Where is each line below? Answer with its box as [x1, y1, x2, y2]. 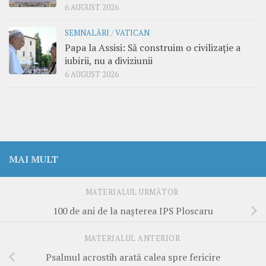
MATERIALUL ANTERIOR [84, 233, 182, 243]
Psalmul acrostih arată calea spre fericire [46, 250, 220, 264]
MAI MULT [9, 153, 58, 166]
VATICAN [115, 28, 150, 39]
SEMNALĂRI [65, 28, 109, 39]
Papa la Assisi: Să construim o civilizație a [65, 41, 240, 55]
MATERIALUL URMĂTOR [85, 187, 181, 198]
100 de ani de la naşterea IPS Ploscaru [53, 204, 213, 218]
